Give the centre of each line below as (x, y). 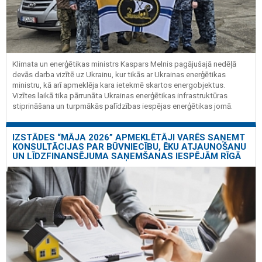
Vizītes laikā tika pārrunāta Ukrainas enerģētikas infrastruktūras (120, 96)
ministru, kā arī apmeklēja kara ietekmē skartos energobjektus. (119, 85)
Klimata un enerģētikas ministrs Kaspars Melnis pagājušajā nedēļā (124, 64)
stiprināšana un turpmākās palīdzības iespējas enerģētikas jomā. (123, 106)
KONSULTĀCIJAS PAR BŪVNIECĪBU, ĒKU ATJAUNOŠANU (129, 146)
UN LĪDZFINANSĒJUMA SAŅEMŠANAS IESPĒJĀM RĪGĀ (127, 156)
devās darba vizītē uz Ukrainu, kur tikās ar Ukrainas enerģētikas (119, 75)
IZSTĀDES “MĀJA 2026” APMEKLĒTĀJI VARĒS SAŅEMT (129, 137)
